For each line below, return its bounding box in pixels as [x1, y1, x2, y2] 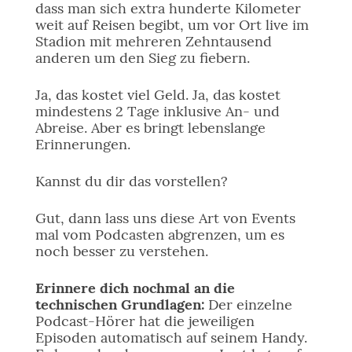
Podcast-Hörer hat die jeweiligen [35, 312, 255, 330]
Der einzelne [203, 295, 292, 313]
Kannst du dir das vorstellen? [35, 172, 228, 190]
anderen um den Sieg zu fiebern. [35, 49, 250, 67]
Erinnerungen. [35, 135, 130, 153]
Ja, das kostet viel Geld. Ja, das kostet [35, 86, 280, 104]
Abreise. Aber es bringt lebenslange [35, 119, 266, 137]
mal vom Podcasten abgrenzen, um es [35, 225, 284, 244]
